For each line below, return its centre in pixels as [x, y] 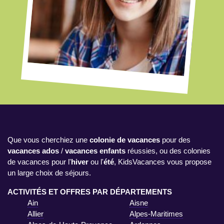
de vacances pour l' [39, 161]
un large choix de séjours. [49, 172]
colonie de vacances [125, 139]
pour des [175, 139]
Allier [35, 213]
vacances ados [33, 150]
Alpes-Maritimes [156, 213]
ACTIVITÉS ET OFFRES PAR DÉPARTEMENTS [90, 191]
